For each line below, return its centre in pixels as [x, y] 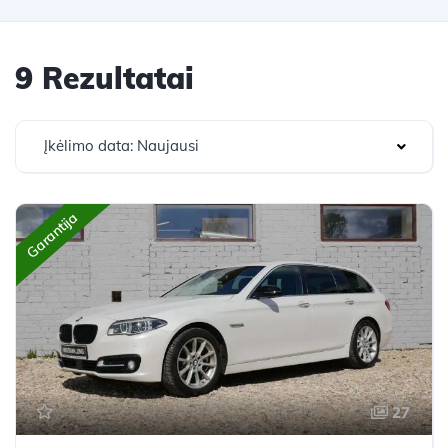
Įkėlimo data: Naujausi [121, 145]
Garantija [52, 235]
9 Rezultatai [104, 78]
